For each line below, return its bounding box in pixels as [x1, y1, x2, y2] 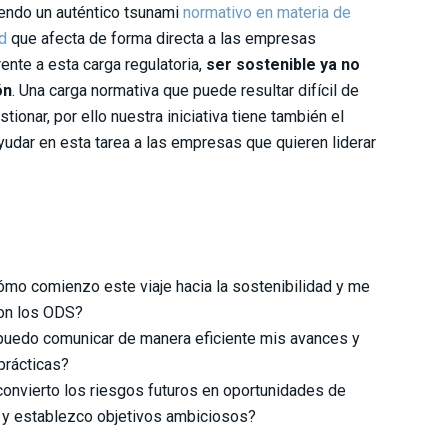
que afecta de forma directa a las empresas [7, 29, 316, 49]
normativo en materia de [183, 3, 351, 23]
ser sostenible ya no [202, 55, 360, 75]
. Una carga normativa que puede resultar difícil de [12, 81, 359, 101]
